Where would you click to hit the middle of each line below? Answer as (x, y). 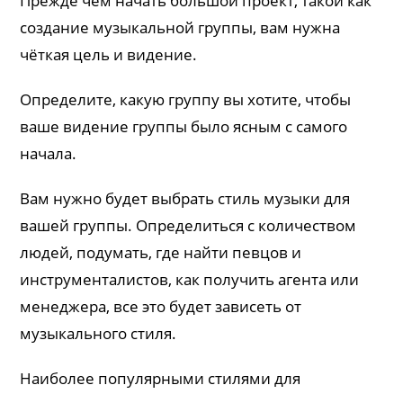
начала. (49, 153)
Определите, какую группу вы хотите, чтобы (186, 99)
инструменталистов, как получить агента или (190, 279)
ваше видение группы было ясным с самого (184, 126)
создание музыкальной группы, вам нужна (180, 27)
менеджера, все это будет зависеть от (161, 306)
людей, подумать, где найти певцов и (161, 252)
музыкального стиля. (99, 333)
